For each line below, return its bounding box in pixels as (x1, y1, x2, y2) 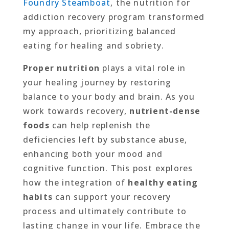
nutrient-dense (129, 105, 201, 117)
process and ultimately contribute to (22, 205, 187, 217)
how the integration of (22, 177, 128, 189)
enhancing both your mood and (22, 148, 163, 160)
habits (22, 191, 53, 203)
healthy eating (128, 177, 198, 189)
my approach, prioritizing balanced (22, 26, 176, 37)
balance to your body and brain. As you (22, 91, 195, 103)
